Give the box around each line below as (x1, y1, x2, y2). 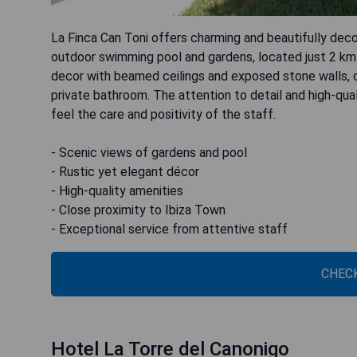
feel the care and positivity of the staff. (51, 106, 276, 122)
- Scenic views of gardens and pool (51, 144, 247, 160)
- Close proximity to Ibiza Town (51, 202, 226, 218)
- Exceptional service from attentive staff (51, 221, 288, 237)
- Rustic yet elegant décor (51, 163, 199, 179)
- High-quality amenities (51, 182, 183, 198)
